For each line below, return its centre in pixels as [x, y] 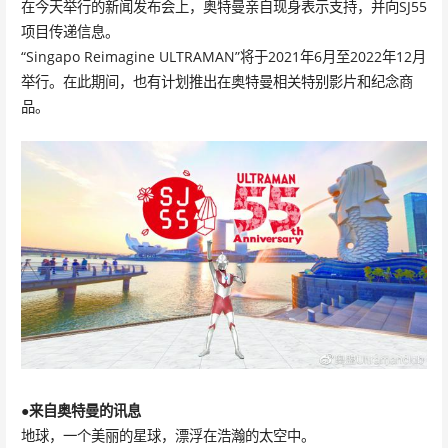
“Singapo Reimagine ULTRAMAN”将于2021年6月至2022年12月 [223, 56]
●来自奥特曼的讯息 [80, 410]
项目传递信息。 [69, 31]
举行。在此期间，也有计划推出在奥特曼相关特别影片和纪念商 [216, 81]
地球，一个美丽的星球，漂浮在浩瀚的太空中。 [167, 435]
